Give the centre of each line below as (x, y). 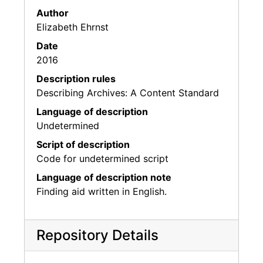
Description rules (76, 78)
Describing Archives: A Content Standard (128, 92)
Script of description (83, 144)
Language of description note (104, 177)
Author (53, 13)
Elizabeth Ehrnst (73, 27)
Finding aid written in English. (102, 191)
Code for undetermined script (102, 158)
